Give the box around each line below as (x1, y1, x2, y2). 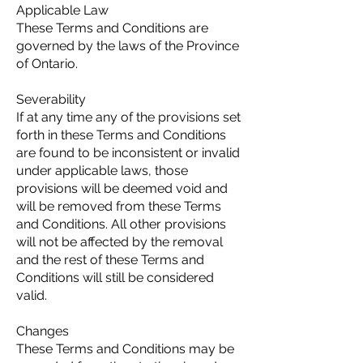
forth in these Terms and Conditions (16, 127, 226, 143)
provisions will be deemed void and (16, 181, 228, 196)
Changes (16, 323, 69, 339)
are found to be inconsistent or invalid (16, 145, 240, 160)
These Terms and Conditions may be (16, 341, 234, 357)
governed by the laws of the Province (16, 38, 239, 53)
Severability (16, 92, 86, 107)
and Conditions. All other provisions (16, 216, 226, 232)
